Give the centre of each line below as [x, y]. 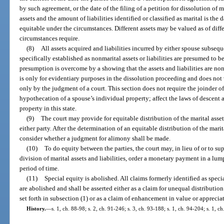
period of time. [39, 168]
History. [36, 208]
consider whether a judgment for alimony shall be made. [95, 138]
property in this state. [48, 108]
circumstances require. [50, 38]
